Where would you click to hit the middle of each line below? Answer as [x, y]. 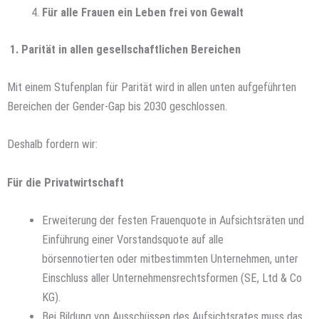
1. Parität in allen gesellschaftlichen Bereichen [124, 49]
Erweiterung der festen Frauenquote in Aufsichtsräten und [173, 220]
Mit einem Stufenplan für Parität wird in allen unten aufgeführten [152, 88]
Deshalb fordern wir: [52, 145]
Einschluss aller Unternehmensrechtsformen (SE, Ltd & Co [172, 278]
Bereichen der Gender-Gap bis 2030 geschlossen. [117, 107]
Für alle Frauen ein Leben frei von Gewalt [143, 13]
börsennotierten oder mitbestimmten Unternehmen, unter [171, 258]
